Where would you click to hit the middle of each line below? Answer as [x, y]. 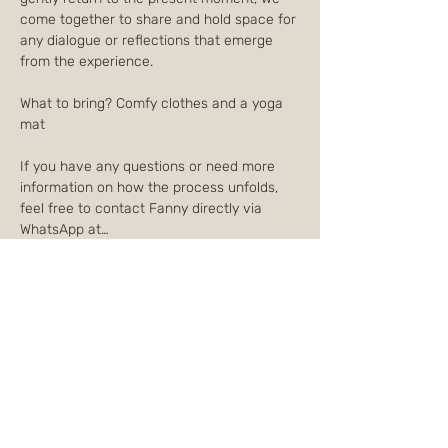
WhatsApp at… [64, 229]
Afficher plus [59, 261]
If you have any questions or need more [149, 166]
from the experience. [86, 61]
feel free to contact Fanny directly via [143, 208]
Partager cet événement [157, 372]
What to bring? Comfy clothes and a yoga [153, 103]
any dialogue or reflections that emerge [148, 40]
